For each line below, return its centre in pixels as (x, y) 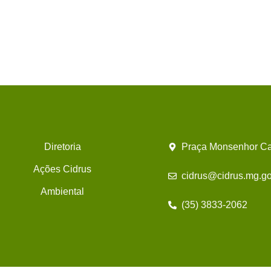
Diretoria (62, 147)
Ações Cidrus (63, 169)
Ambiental (63, 192)
